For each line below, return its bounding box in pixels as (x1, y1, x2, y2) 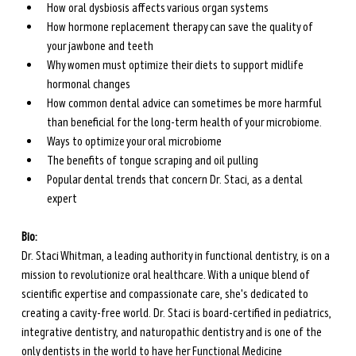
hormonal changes (46, 76, 130, 93)
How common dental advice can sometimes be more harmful (46, 95, 324, 112)
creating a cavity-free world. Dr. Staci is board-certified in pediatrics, (21, 305, 334, 322)
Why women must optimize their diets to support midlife (46, 57, 306, 74)
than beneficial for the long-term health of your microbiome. (46, 114, 322, 131)
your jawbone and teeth (46, 38, 153, 55)
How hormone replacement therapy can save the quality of (46, 19, 315, 36)
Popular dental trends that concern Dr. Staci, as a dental (46, 172, 305, 188)
